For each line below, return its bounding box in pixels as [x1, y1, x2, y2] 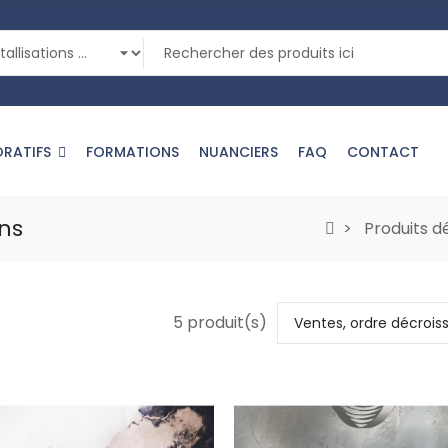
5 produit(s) [173, 311, 267, 334]
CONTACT [347, 142, 419, 163]
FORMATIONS [86, 142, 179, 163]
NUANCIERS [199, 142, 278, 163]
